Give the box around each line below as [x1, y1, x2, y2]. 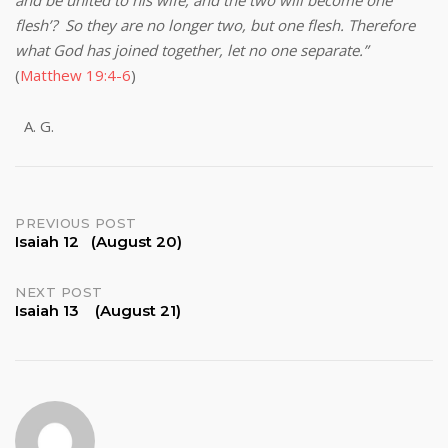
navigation [14, 257, 159, 289]
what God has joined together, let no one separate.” [15, 40, 368, 60]
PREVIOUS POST [15, 215, 137, 231]
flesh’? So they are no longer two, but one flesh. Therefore [15, 15, 415, 35]
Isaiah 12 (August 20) [15, 232, 182, 251]
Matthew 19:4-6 [20, 65, 131, 85]
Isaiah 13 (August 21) [15, 301, 181, 320]
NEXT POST [15, 284, 103, 300]
